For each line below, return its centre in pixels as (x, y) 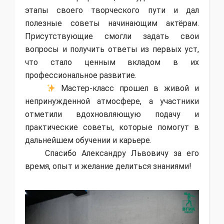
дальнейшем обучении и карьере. (88, 140)
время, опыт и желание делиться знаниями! (108, 166)
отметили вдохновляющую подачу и (112, 114)
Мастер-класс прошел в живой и (127, 88)
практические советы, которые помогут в (112, 127)
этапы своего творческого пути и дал (112, 10)
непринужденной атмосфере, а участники (112, 101)
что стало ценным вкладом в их (112, 62)
